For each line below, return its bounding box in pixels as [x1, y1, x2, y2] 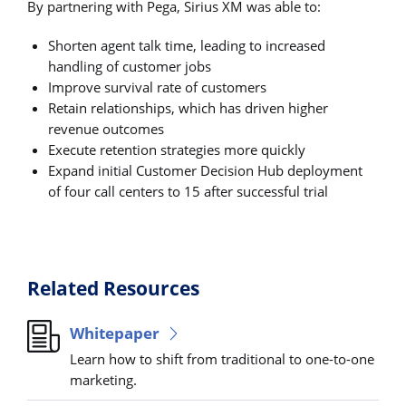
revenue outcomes [48, 119, 165, 138]
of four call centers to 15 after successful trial [48, 181, 329, 200]
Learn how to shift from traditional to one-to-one [70, 349, 375, 368]
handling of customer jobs [48, 56, 212, 75]
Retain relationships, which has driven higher [48, 98, 329, 117]
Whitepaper [70, 322, 160, 343]
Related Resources [27, 275, 199, 301]
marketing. [70, 370, 138, 389]
